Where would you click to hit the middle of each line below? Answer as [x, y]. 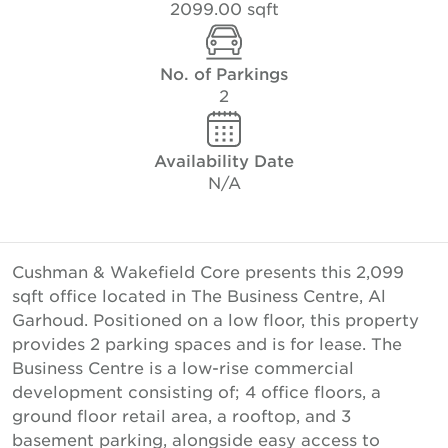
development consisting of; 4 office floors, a [196, 391]
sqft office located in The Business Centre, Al [199, 295]
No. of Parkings [224, 73]
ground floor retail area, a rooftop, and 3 [181, 415]
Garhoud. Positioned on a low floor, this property [215, 319]
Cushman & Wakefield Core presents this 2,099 [208, 271]
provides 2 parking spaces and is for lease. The [207, 343]
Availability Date [224, 160]
